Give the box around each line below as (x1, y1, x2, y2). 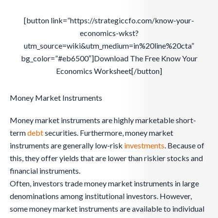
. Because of (164, 141, 204, 150)
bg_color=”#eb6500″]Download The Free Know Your (20, 54, 198, 63)
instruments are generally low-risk (10, 141, 124, 150)
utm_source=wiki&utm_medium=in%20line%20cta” (24, 41, 194, 51)
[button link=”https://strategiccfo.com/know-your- (24, 16, 194, 25)
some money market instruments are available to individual (10, 204, 204, 214)
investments (124, 141, 164, 150)
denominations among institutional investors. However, (10, 191, 192, 201)
